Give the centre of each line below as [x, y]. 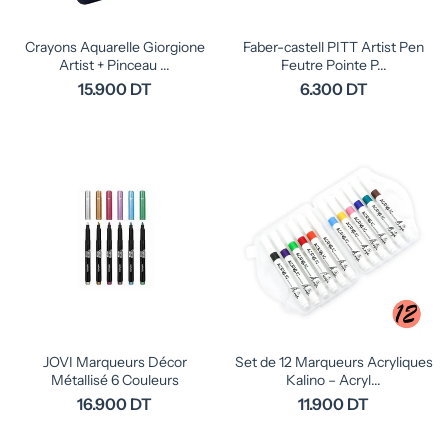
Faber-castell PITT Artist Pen [333, 47]
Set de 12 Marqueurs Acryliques [333, 362]
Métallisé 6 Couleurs [114, 380]
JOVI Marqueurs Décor [114, 362]
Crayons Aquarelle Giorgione [114, 47]
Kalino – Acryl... [333, 380]
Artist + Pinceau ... [114, 65]
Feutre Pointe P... [333, 65]
